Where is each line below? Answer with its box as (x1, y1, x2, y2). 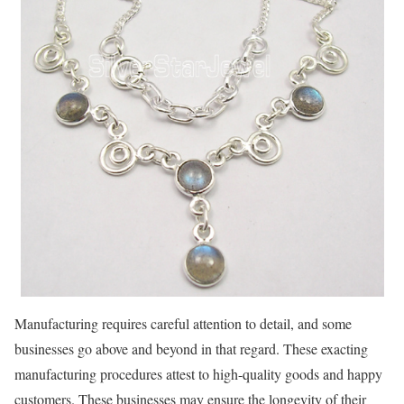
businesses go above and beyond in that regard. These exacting (14, 339, 368, 359)
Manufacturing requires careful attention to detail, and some (14, 314, 352, 334)
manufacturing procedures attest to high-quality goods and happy (14, 364, 382, 384)
